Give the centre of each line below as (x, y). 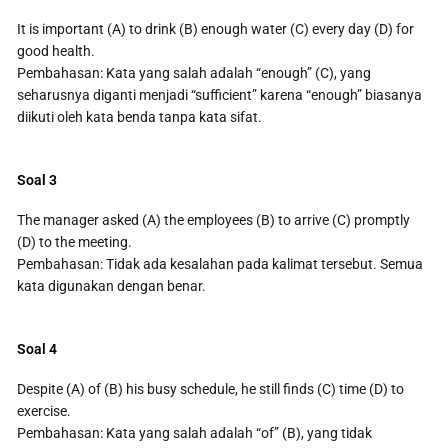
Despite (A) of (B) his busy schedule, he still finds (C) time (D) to (211, 389)
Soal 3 (37, 180)
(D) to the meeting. (75, 242)
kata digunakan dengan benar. (112, 286)
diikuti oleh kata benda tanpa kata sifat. (140, 117)
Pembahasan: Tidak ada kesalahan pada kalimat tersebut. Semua (220, 264)
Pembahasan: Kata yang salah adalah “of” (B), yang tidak (195, 433)
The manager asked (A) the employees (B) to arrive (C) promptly (214, 220)
